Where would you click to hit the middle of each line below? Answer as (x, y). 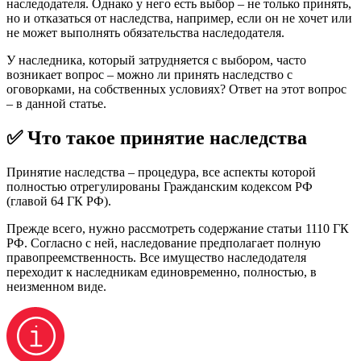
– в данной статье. (56, 103)
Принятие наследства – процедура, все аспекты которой (161, 172)
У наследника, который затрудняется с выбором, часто (156, 60)
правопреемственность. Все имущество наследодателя (156, 257)
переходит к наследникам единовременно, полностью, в (162, 272)
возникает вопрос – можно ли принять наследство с (149, 74)
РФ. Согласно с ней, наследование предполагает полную (164, 243)
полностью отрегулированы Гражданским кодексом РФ (160, 186)
